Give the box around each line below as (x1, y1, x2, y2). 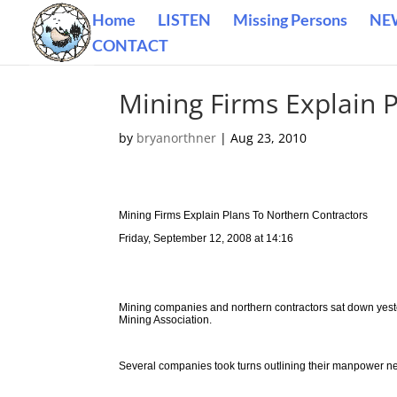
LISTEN (158, 10, 211, 29)
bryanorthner (136, 129, 217, 146)
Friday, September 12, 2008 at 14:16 (119, 232, 294, 245)
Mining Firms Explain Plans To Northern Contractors (119, 209, 369, 222)
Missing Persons (233, 10, 347, 29)
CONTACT (92, 35, 168, 55)
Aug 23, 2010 (230, 129, 307, 146)
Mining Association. (119, 314, 213, 326)
